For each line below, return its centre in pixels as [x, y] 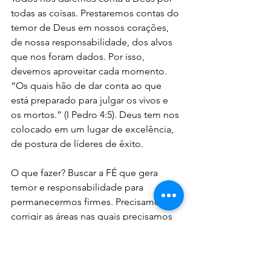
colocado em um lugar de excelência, [93, 129]
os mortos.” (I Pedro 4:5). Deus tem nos [96, 115]
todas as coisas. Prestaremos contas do [96, 13]
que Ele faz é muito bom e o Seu [83, 260]
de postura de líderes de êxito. [77, 144]
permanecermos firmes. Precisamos [89, 202]
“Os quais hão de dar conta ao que [87, 86]
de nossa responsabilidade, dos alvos [93, 42]
